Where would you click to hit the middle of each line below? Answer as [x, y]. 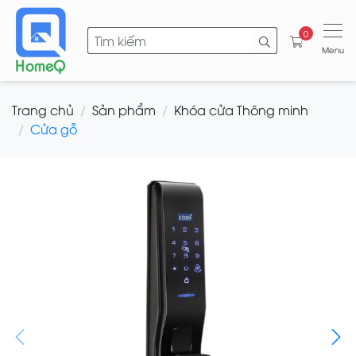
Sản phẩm [124, 110]
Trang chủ [43, 110]
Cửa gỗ [54, 129]
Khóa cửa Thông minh [241, 110]
